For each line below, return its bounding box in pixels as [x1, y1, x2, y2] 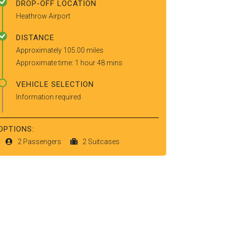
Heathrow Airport [16, 12, 70, 20]
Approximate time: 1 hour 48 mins [16, 59, 123, 67]
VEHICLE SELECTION [16, 80, 94, 89]
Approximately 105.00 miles [16, 46, 103, 54]
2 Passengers [18, 138, 63, 146]
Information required [16, 93, 81, 101]
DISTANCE [16, 33, 54, 42]
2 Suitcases [82, 138, 120, 146]
